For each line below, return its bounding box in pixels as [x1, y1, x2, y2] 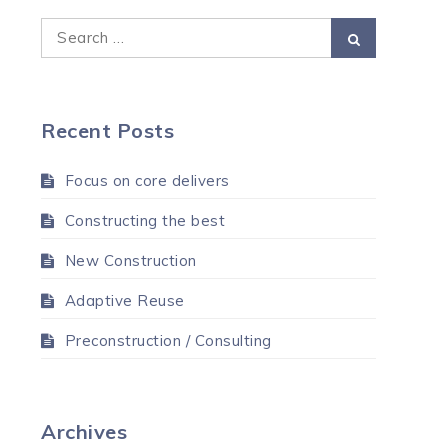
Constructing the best [64, 210, 225, 230]
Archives [41, 418, 127, 444]
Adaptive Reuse [64, 290, 185, 310]
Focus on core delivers [64, 170, 230, 190]
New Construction [64, 250, 197, 270]
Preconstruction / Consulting [64, 330, 272, 350]
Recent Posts [41, 117, 174, 143]
